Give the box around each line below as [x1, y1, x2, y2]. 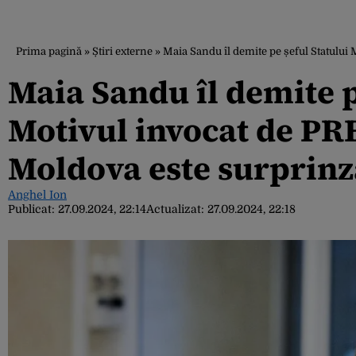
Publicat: [8, 203, 58, 215]
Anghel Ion [8, 188, 67, 201]
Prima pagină [16, 45, 82, 57]
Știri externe [92, 45, 153, 57]
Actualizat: [146, 203, 207, 215]
